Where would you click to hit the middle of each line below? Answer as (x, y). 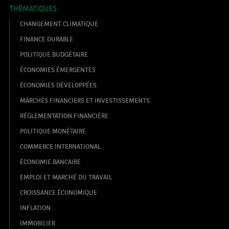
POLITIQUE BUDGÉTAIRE (54, 54)
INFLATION (35, 207)
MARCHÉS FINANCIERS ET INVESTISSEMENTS (85, 100)
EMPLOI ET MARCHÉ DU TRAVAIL (66, 177)
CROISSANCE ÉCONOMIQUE (58, 192)
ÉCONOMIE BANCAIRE (50, 161)
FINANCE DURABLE (46, 39)
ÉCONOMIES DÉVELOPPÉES (58, 85)
